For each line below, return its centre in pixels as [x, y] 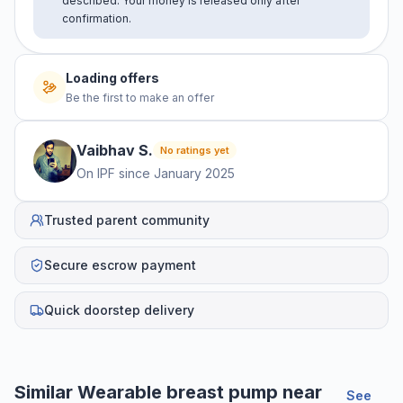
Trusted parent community [127, 219]
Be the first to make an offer [140, 97]
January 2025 [194, 173]
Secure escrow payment [120, 264]
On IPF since [113, 173]
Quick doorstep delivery [119, 309]
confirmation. [97, 18]
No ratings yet [195, 150]
